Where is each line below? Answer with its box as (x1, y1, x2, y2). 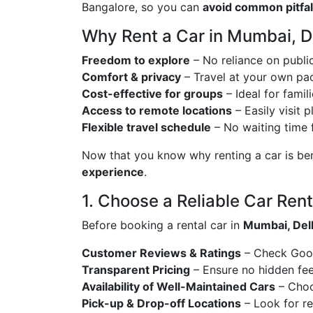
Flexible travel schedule (82, 119, 211, 134)
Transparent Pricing (82, 262, 190, 277)
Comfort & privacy (82, 69, 181, 84)
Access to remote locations (82, 103, 232, 117)
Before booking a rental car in (82, 217, 243, 232)
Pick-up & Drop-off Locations (82, 296, 241, 310)
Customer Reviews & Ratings (82, 245, 241, 260)
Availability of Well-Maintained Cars (82, 279, 275, 293)
